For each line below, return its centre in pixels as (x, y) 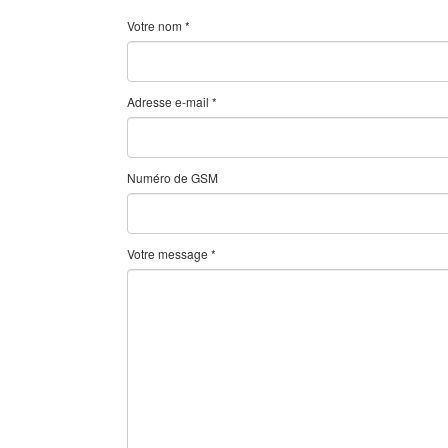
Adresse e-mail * (172, 101)
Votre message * (171, 253)
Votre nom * (158, 25)
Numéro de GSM (172, 177)
